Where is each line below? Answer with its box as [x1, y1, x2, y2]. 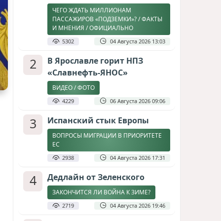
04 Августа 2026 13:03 [110, 37, 165, 45]
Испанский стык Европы [47, 115, 149, 126]
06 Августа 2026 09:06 [110, 97, 165, 105]
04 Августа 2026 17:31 [110, 154, 165, 161]
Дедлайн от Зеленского [47, 172, 145, 183]
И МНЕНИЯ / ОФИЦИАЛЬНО [52, 24, 133, 32]
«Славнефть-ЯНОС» [47, 67, 128, 78]
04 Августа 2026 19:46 [110, 202, 165, 209]
